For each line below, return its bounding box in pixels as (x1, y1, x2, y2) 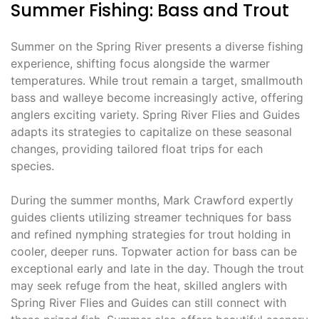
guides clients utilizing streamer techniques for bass (11, 209, 291, 224)
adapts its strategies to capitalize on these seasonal (11, 124, 292, 139)
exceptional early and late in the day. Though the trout (11, 261, 304, 276)
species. (11, 158, 54, 173)
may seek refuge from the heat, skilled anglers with (11, 278, 287, 293)
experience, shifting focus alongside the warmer (11, 56, 270, 70)
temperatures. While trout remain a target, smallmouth (11, 73, 303, 88)
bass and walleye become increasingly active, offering (11, 90, 303, 105)
